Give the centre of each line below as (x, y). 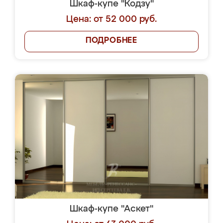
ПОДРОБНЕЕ (111, 41)
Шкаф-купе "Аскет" (111, 209)
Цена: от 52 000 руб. (111, 19)
